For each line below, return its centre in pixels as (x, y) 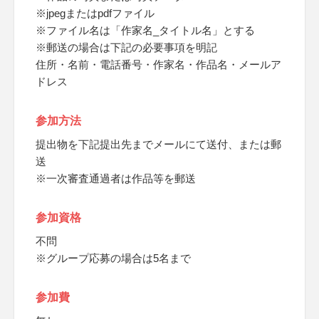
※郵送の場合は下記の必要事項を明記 (126, 47)
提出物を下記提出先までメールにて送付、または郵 (158, 144)
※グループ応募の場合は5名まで (113, 258)
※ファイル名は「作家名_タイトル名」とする (145, 30)
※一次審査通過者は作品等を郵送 (116, 178)
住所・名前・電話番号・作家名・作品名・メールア (158, 64)
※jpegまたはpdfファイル (95, 13)
